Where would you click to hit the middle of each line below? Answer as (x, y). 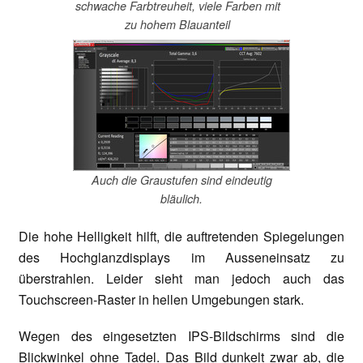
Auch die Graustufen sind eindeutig (181, 179)
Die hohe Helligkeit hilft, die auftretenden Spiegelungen (181, 237)
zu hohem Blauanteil (177, 25)
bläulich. (181, 198)
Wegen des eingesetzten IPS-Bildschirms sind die (181, 336)
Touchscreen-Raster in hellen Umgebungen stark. (161, 300)
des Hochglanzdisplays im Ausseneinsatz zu (181, 258)
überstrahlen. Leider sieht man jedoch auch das (181, 279)
